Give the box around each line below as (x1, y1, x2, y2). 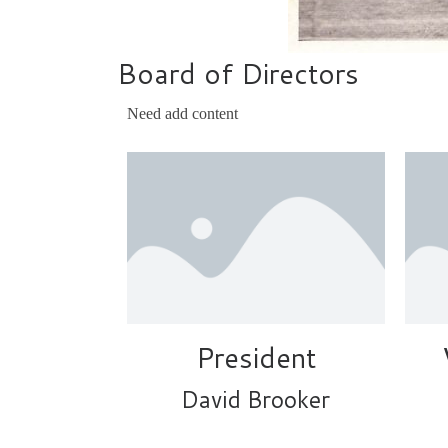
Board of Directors (117, 53, 359, 93)
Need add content (127, 105, 238, 123)
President (195, 338, 316, 378)
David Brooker (181, 383, 331, 416)
